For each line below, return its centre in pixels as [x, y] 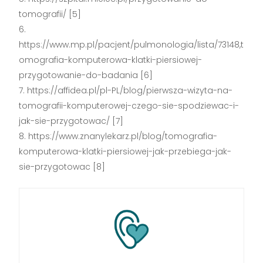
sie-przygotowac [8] [62, 167]
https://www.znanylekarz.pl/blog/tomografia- [123, 136]
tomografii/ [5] [50, 14]
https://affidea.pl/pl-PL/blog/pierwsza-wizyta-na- [130, 91]
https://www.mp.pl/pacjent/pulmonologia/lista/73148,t [131, 45]
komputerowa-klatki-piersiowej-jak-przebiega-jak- [125, 152]
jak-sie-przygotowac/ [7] [71, 121]
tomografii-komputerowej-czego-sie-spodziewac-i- [129, 106]
